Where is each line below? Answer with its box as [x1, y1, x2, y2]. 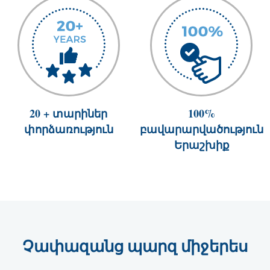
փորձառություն [24, 121, 113, 137]
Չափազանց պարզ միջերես [22, 234, 248, 257]
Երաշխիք [174, 137, 229, 152]
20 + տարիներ [30, 105, 107, 121]
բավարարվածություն [139, 121, 263, 137]
